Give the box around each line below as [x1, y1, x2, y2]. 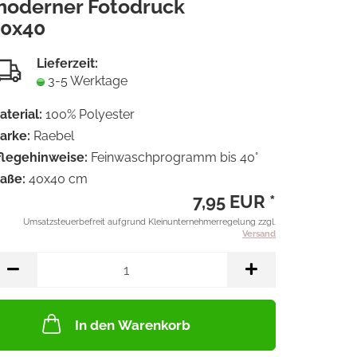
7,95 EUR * [193, 191, 276, 212]
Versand [242, 229, 276, 239]
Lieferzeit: [37, 56, 98, 71]
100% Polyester [45, 107, 135, 122]
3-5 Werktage [48, 73, 127, 88]
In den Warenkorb [74, 317, 190, 333]
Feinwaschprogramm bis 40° [91, 150, 258, 165]
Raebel [33, 128, 74, 143]
